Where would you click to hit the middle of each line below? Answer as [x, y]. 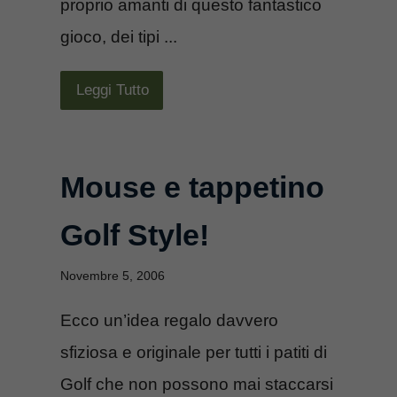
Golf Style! [135, 234]
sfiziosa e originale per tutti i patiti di [194, 352]
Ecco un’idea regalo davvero [169, 320]
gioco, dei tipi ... [119, 36]
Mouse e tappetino [192, 187]
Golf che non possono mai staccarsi [197, 384]
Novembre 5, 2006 [113, 275]
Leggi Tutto [113, 90]
